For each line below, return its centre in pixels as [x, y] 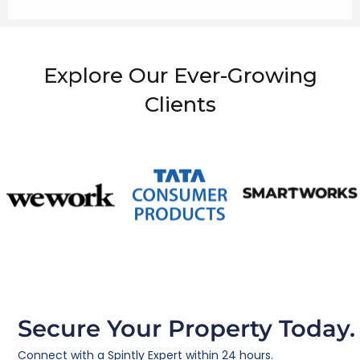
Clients [180, 104]
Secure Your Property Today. [187, 329]
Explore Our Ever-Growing [180, 75]
